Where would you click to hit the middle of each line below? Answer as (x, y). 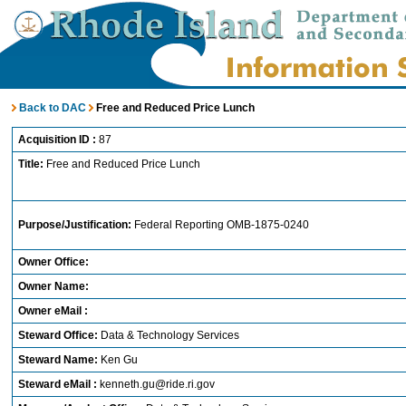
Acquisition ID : (58, 140)
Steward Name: (59, 360)
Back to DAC (51, 108)
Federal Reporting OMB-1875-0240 (222, 225)
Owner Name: (53, 286)
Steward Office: (59, 335)
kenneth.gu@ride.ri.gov (157, 384)
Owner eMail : (53, 311)
